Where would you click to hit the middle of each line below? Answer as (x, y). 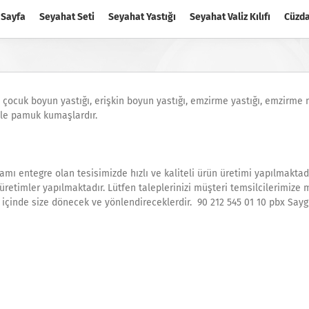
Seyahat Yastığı (142, 17)
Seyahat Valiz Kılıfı (230, 17)
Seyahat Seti (67, 17)
